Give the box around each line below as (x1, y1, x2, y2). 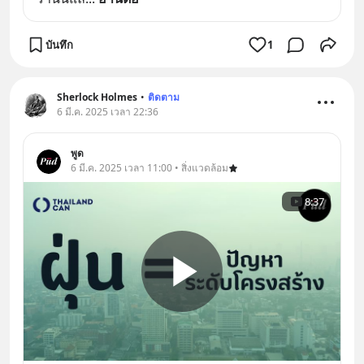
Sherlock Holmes (57, 90, 137, 105)
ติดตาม (148, 90, 180, 105)
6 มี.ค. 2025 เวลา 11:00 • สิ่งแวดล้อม (71, 161, 228, 175)
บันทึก (45, 37, 73, 52)
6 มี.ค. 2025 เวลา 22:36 (57, 105, 158, 119)
